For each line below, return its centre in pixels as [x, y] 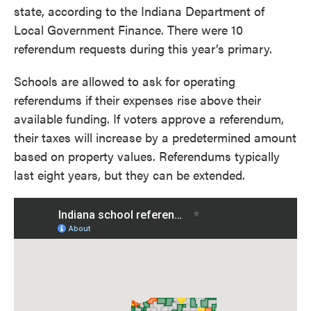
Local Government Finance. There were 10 [128, 30]
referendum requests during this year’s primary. [143, 48]
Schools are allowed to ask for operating [125, 81]
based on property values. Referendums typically [147, 156]
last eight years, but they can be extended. [129, 175]
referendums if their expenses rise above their [137, 100]
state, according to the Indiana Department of [139, 11]
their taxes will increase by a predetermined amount [155, 137]
